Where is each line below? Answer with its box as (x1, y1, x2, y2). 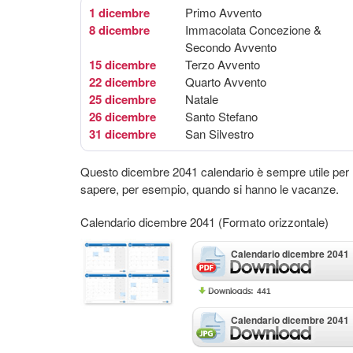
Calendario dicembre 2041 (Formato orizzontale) (80, 214, 329, 230)
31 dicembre (89, 125, 156, 143)
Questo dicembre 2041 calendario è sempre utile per (80, 163, 349, 180)
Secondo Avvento (185, 39, 277, 55)
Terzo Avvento (185, 56, 260, 72)
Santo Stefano (185, 108, 258, 124)
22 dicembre (89, 73, 156, 91)
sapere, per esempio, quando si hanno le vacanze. (80, 180, 339, 197)
